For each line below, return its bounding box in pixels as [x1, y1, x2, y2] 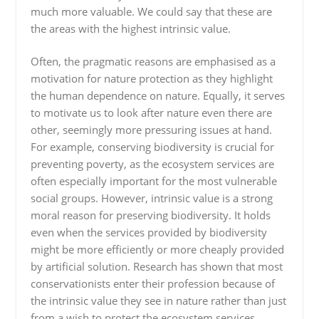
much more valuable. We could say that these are [30, 4, 272, 19]
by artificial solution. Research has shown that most [30, 259, 283, 273]
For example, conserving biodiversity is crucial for [30, 140, 274, 154]
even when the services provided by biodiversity [30, 225, 267, 239]
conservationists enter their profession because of [30, 276, 275, 291]
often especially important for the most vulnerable [30, 174, 277, 188]
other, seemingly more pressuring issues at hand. [30, 122, 272, 137]
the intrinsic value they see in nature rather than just [30, 293, 286, 308]
